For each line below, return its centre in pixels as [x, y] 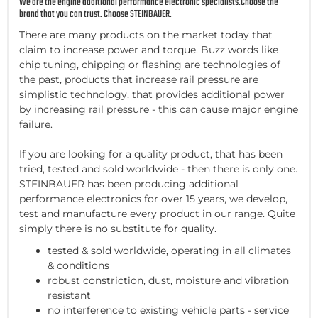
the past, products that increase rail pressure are [139, 79]
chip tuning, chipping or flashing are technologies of [150, 64]
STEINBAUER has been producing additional [129, 183]
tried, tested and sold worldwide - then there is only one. [158, 169]
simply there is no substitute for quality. [118, 228]
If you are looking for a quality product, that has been [151, 154]
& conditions [78, 265]
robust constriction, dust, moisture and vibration [168, 280]
